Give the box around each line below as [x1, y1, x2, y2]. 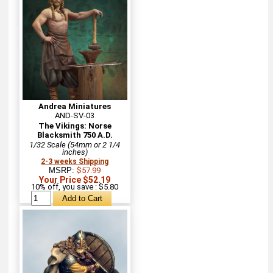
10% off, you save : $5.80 [31, 182, 119, 191]
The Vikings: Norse [38, 121, 112, 130]
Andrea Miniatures [38, 101, 112, 111]
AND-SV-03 [55, 110, 95, 120]
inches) [62, 147, 88, 157]
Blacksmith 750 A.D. [37, 130, 113, 140]
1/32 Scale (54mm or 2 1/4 [29, 140, 121, 149]
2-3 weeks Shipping [41, 157, 109, 166]
